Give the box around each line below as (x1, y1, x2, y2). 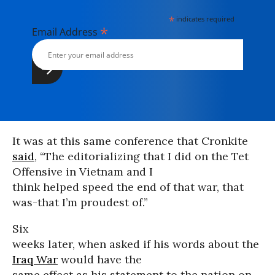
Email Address (32, 25, 100, 39)
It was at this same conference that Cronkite (12, 134, 248, 148)
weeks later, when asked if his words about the (12, 237, 259, 251)
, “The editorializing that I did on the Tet (34, 149, 249, 163)
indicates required (174, 14, 235, 23)
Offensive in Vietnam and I (12, 165, 153, 179)
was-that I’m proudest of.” (12, 195, 148, 209)
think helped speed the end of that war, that (12, 180, 244, 194)
